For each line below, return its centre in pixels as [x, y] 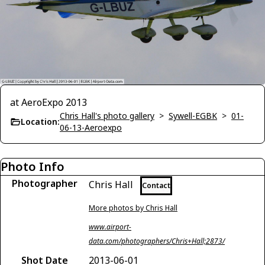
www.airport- [110, 227]
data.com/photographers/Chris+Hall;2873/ [157, 241]
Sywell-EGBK [193, 116]
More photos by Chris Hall [133, 208]
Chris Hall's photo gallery [107, 116]
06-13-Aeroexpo [91, 128]
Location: [40, 122]
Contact [156, 186]
